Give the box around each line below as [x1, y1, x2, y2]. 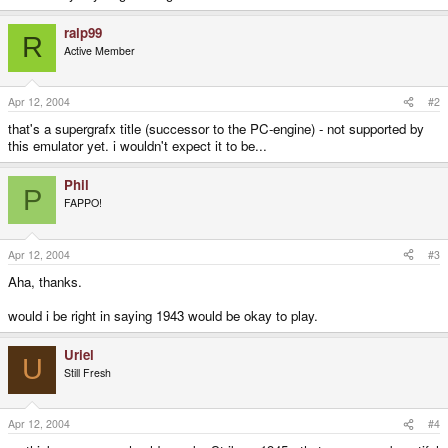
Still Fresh [64, 364, 111, 380]
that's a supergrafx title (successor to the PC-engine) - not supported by [8, 119, 424, 139]
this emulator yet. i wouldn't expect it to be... [8, 136, 267, 156]
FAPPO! [64, 195, 102, 211]
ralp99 [64, 22, 102, 42]
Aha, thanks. [8, 271, 82, 291]
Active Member [64, 42, 135, 58]
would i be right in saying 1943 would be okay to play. [8, 305, 318, 325]
